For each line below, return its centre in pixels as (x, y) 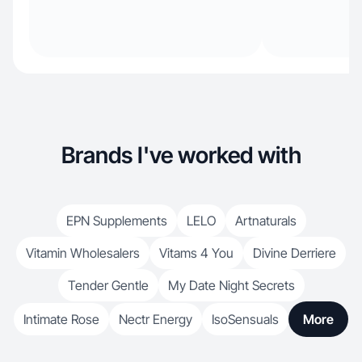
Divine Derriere (295, 253)
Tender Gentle (108, 285)
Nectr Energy (156, 319)
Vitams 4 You (196, 253)
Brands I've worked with (181, 155)
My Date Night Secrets (231, 285)
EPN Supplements (116, 221)
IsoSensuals (245, 319)
